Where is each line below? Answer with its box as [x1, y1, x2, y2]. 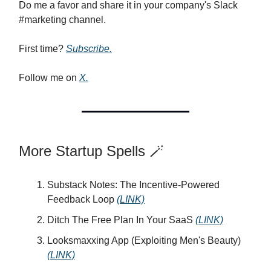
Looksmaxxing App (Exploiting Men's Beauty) [47, 235, 241, 246]
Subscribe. [66, 43, 112, 54]
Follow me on [19, 72, 79, 83]
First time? [19, 43, 66, 54]
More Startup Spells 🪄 [19, 142, 164, 159]
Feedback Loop [47, 194, 117, 204]
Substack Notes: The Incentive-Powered [47, 179, 220, 190]
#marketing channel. [19, 14, 106, 25]
